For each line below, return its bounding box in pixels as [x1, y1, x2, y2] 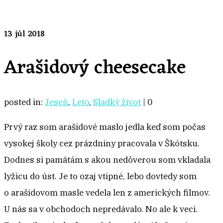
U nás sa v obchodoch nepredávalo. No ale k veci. [4, 204, 198, 215]
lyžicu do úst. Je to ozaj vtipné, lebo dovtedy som [4, 171, 197, 182]
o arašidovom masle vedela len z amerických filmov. [4, 187, 210, 199]
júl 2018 [12, 27, 45, 42]
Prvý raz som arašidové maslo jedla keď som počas [4, 121, 206, 133]
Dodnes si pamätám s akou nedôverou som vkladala [4, 154, 211, 166]
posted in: [4, 97, 45, 108]
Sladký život [93, 97, 141, 108]
